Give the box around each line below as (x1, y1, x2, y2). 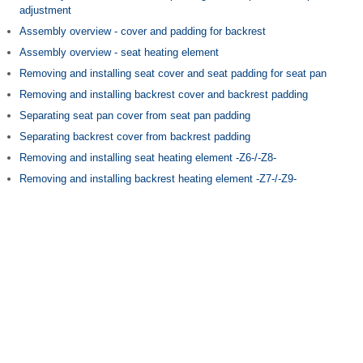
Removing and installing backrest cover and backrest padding (19, 88, 308, 100)
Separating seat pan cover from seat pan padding (19, 109, 250, 122)
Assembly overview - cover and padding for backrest (19, 25, 266, 37)
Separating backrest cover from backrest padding (19, 130, 250, 143)
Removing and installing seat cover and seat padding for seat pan (19, 67, 327, 79)
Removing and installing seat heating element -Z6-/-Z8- (19, 152, 276, 164)
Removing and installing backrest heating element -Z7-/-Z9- (19, 173, 297, 185)
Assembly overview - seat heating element (19, 46, 219, 58)
